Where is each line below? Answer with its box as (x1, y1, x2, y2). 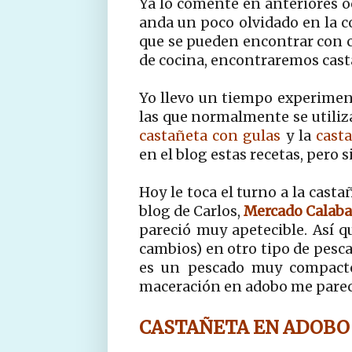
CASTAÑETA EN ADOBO (139, 315, 350, 339)
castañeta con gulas (139, 126, 281, 145)
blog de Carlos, (139, 202, 244, 220)
